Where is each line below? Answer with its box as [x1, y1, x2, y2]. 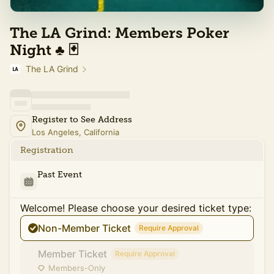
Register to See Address [32, 114, 132, 125]
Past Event [37, 169, 82, 180]
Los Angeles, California [32, 127, 119, 137]
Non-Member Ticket [38, 222, 131, 234]
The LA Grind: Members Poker [10, 24, 229, 42]
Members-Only [48, 263, 105, 273]
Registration [20, 145, 73, 155]
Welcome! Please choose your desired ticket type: [20, 202, 251, 214]
